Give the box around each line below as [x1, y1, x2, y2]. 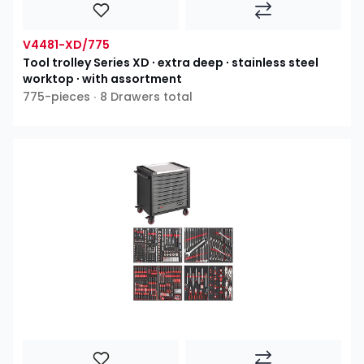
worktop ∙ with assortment [23, 71, 182, 88]
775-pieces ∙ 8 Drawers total [23, 89, 193, 106]
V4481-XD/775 [23, 37, 110, 54]
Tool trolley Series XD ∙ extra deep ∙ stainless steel [23, 54, 318, 71]
